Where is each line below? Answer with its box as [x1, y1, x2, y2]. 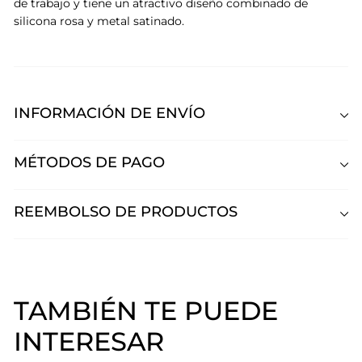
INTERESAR [14, 325, 164, 357]
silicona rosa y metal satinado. [14, 13, 184, 28]
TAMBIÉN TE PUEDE [14, 294, 278, 326]
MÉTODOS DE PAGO [14, 153, 165, 171]
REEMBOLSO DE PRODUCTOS [14, 202, 238, 221]
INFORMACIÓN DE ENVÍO [14, 103, 205, 122]
